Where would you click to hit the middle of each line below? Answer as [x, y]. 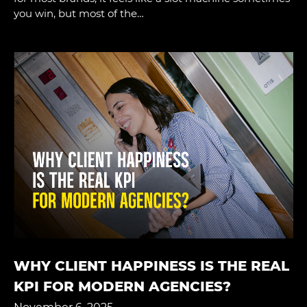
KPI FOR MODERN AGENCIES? [122, 286]
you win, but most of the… [79, 13]
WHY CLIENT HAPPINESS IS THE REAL [151, 266]
